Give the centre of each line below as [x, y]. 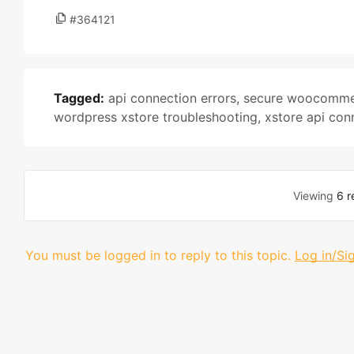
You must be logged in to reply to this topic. [158, 255]
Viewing [315, 196]
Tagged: [79, 98]
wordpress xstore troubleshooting [156, 117]
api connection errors [172, 98]
